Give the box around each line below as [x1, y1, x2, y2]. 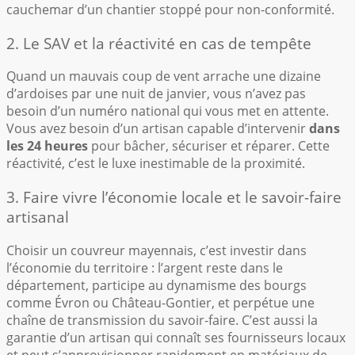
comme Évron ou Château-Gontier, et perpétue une [6, 293, 315, 311]
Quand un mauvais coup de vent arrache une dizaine [6, 67, 321, 86]
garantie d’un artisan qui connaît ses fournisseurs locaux [6, 328, 345, 346]
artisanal [6, 207, 69, 227]
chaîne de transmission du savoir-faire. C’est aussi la [6, 311, 318, 329]
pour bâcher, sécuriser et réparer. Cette [88, 137, 330, 155]
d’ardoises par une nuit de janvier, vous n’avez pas [6, 85, 306, 103]
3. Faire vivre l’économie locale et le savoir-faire [6, 187, 342, 208]
